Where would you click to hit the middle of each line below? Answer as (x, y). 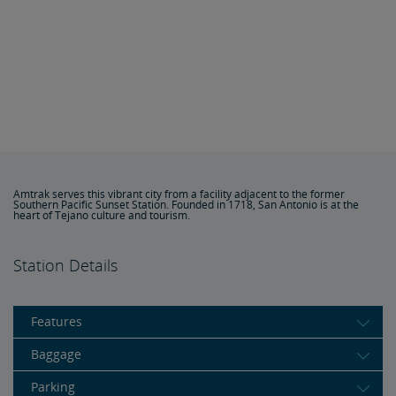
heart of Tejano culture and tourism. (102, 215)
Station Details (65, 265)
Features (57, 321)
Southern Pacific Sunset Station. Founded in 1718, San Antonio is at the (186, 205)
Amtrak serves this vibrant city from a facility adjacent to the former (179, 194)
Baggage (56, 354)
